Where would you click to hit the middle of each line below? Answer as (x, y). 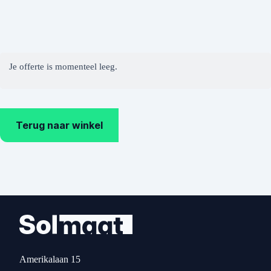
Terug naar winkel (59, 125)
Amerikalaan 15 (50, 259)
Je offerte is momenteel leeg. (63, 67)
